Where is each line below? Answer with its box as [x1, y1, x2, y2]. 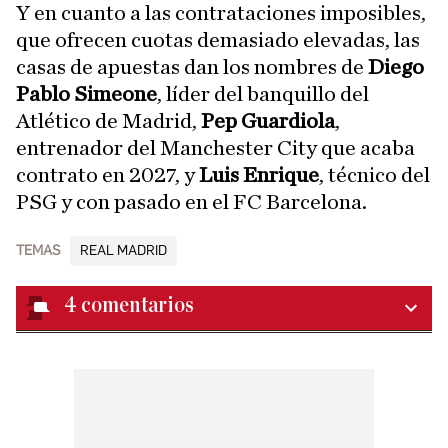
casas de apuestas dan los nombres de [16, 56, 368, 78]
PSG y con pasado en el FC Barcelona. [16, 191, 367, 213]
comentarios [81, 294, 194, 317]
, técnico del [319, 164, 430, 186]
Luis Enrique [199, 164, 319, 186]
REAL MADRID [80, 242, 167, 259]
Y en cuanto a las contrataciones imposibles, [16, 2, 426, 24]
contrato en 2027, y [16, 164, 199, 186]
